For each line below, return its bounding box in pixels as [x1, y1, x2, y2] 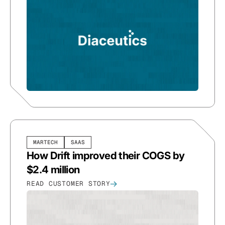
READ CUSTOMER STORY [27, 179, 110, 188]
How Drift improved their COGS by [27, 149, 185, 162]
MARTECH [33, 139, 58, 146]
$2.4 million [27, 163, 80, 176]
